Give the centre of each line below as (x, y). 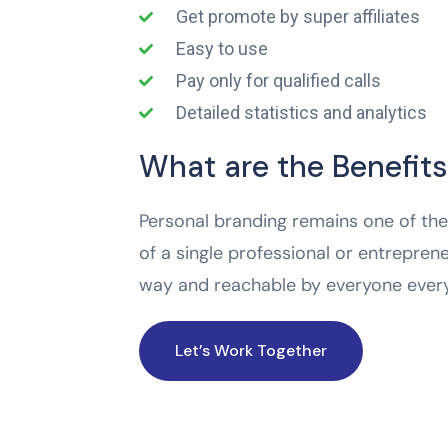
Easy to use (222, 48)
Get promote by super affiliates (298, 16)
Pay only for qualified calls (279, 80)
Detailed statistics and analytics (302, 112)
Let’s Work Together (250, 350)
